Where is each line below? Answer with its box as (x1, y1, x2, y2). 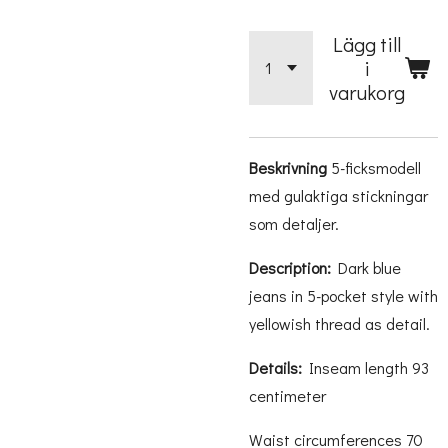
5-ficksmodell (331, 157, 421, 178)
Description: (249, 257, 331, 278)
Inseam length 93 (309, 357, 429, 378)
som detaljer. (249, 213, 339, 234)
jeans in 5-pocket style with (249, 285, 438, 306)
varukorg (329, 79, 405, 105)
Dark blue (338, 257, 401, 278)
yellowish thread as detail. (249, 313, 430, 334)
